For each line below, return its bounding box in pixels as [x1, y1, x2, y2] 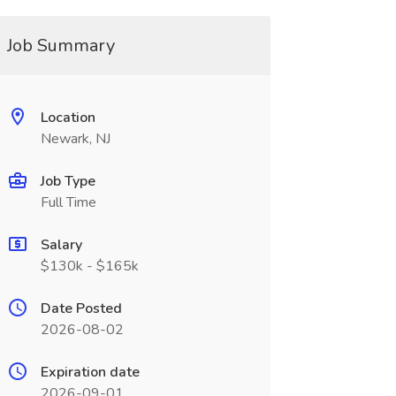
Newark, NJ [40, 129, 110, 148]
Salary [40, 235, 82, 255]
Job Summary [6, 34, 115, 57]
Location [40, 108, 95, 127]
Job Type [40, 171, 95, 191]
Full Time [40, 193, 96, 212]
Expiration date [40, 362, 140, 382]
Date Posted [40, 299, 122, 318]
